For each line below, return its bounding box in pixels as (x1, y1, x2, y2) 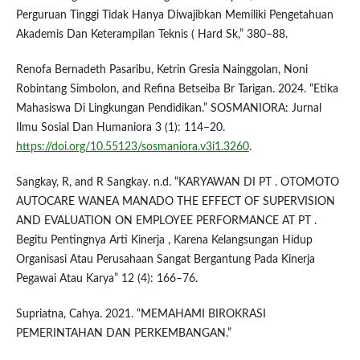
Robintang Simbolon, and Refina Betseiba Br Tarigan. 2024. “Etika (15, 84, 338, 96)
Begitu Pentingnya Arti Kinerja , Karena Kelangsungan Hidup (15, 235, 313, 247)
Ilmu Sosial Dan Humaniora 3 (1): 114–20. (15, 122, 225, 134)
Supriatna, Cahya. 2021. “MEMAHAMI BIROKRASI (15, 309, 266, 321)
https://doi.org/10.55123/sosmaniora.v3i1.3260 (15, 141, 249, 153)
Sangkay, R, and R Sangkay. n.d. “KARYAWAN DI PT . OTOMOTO (15, 177, 339, 189)
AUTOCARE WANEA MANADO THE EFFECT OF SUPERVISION (15, 196, 335, 208)
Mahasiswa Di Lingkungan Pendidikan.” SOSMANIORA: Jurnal (15, 103, 321, 115)
